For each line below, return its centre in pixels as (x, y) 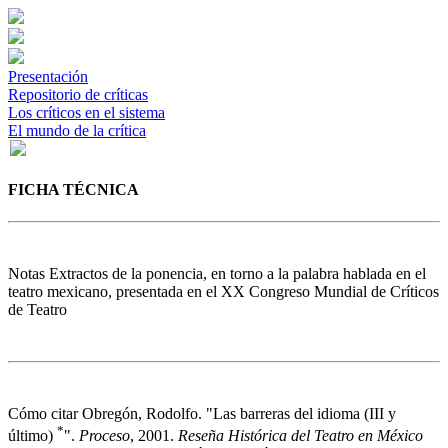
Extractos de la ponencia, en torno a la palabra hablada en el (237, 273)
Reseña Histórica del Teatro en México (300, 435)
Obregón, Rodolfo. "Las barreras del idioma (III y (239, 413)
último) (32, 435)
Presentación (48, 76)
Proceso (104, 435)
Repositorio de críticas (78, 94)
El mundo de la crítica (77, 130)
